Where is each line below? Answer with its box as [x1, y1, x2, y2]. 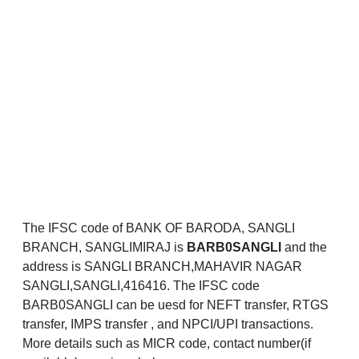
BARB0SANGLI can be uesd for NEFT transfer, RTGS [22, 298, 329, 313]
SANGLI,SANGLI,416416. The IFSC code [22, 279, 260, 293]
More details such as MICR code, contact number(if [22, 337, 311, 351]
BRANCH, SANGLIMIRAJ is [22, 240, 187, 255]
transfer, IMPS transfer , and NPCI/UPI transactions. [22, 317, 313, 332]
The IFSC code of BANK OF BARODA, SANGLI [22, 221, 295, 236]
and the [281, 240, 327, 255]
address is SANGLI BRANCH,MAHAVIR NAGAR [22, 260, 302, 274]
